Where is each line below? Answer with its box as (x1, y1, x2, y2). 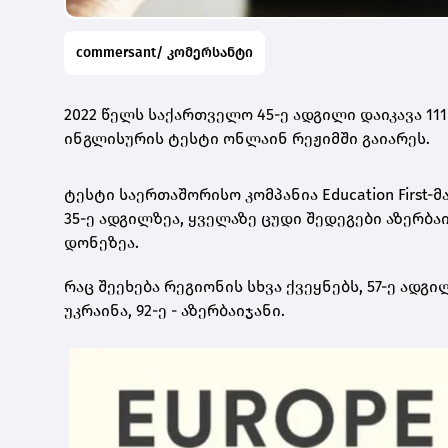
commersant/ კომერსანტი (76, 43, 253, 61)
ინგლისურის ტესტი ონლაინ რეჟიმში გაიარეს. (64, 128, 430, 148)
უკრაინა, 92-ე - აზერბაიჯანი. (64, 300, 285, 320)
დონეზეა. (64, 232, 139, 252)
